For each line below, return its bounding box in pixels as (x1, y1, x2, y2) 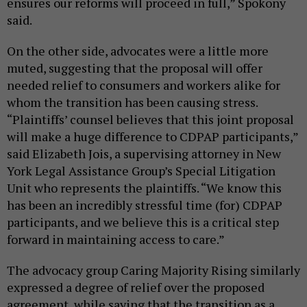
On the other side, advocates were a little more (7, 42, 269, 60)
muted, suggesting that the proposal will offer (7, 60, 262, 77)
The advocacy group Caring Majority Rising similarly (7, 262, 300, 279)
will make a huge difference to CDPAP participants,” (7, 128, 298, 145)
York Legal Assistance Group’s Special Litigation (7, 162, 275, 180)
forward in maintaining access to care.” (7, 231, 225, 248)
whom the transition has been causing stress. (7, 94, 258, 111)
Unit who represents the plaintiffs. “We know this (7, 180, 282, 197)
